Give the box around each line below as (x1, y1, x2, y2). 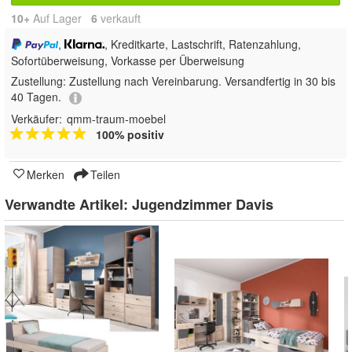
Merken (27, 166, 64, 182)
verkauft (97, 10, 141, 27)
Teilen (87, 166, 120, 182)
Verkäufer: (11, 110, 62, 126)
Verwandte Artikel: (5, 193, 132, 214)
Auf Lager (30, 10, 91, 27)
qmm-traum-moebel (67, 110, 166, 126)
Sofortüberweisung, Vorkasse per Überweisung (11, 53, 244, 69)
